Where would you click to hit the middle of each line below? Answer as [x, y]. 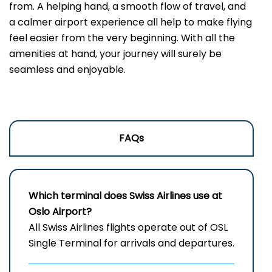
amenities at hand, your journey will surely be [115, 54]
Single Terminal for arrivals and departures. [131, 243]
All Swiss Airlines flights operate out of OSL [128, 228]
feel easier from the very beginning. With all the [122, 38]
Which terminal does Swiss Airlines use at [125, 196]
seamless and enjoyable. [69, 70]
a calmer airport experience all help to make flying [131, 22]
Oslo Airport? [60, 212]
